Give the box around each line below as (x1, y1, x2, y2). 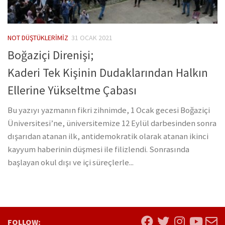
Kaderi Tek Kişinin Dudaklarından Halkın (8, 65, 208, 80)
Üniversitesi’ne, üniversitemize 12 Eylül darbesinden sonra (8, 118, 216, 129)
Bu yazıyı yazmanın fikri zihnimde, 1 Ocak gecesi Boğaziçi (8, 104, 210, 116)
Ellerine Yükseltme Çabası (8, 82, 137, 97)
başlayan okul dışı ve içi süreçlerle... (8, 157, 134, 168)
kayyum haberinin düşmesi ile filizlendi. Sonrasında (8, 144, 189, 155)
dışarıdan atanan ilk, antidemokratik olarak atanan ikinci (8, 131, 208, 142)
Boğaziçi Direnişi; (8, 47, 93, 62)
